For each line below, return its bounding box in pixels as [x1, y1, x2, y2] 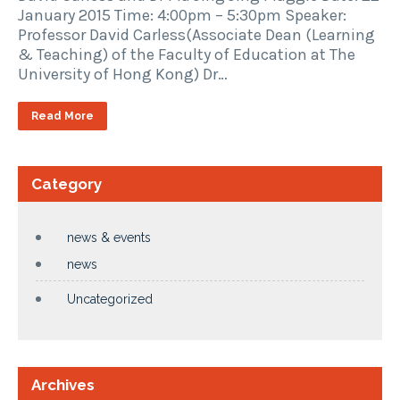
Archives [31, 375, 95, 394]
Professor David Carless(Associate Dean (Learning [18, 24, 375, 45]
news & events [67, 229, 151, 245]
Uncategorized [67, 291, 153, 306]
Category [31, 174, 102, 193]
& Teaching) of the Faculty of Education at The [18, 44, 355, 64]
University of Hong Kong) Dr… [18, 63, 228, 84]
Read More [31, 109, 94, 122]
